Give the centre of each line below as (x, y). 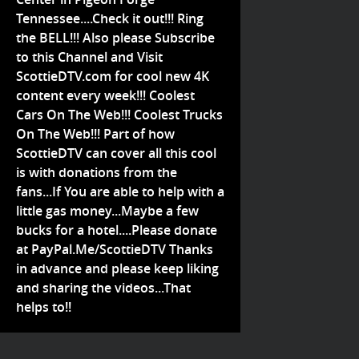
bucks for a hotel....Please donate (117, 230)
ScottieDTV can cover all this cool (116, 153)
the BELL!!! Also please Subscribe (115, 38)
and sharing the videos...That (103, 288)
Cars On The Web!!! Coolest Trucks (119, 115)
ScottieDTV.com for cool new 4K (113, 76)
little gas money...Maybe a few (107, 211)
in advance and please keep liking (117, 268)
